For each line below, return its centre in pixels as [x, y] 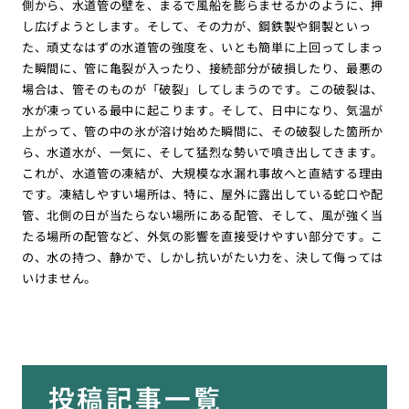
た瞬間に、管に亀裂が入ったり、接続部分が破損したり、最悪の [203, 68]
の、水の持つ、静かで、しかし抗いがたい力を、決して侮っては [203, 257]
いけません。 [59, 278]
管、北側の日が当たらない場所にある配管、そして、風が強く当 [203, 215]
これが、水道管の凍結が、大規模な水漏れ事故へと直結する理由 [203, 173]
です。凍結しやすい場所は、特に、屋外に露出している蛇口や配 [203, 194]
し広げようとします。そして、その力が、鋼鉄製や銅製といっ [196, 26]
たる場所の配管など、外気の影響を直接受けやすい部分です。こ [203, 236]
